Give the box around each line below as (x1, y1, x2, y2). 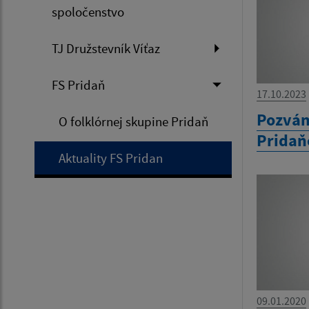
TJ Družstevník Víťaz (52, 40, 160, 57)
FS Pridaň (52, 77, 105, 94)
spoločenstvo (52, 3, 124, 21)
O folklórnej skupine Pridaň (59, 113, 208, 130)
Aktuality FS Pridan (59, 150, 163, 167)
